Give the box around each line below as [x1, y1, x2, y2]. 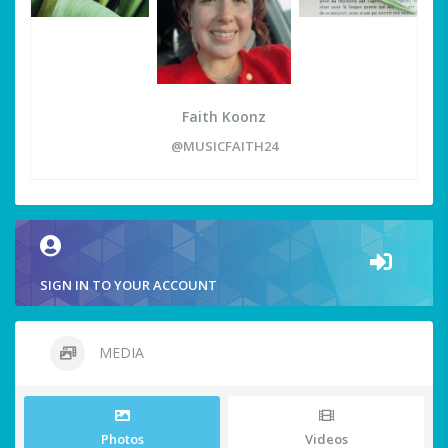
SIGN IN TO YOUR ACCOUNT [40, 276, 217, 295]
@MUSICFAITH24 [170, 137, 278, 156]
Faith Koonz [182, 107, 266, 127]
